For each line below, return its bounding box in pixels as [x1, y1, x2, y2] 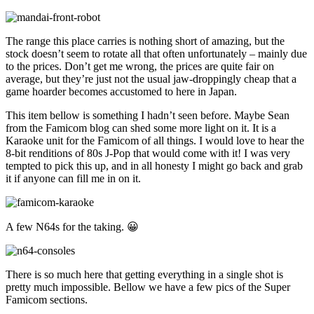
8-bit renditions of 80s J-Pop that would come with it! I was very [6, 147, 290, 160]
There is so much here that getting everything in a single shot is [6, 268, 283, 281]
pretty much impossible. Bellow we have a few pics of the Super [6, 281, 290, 294]
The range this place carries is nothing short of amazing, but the [6, 35, 285, 48]
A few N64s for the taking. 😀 [6, 221, 139, 233]
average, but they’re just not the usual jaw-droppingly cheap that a [6, 73, 296, 86]
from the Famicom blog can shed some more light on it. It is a [6, 122, 276, 135]
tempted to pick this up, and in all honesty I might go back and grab [6, 160, 303, 172]
